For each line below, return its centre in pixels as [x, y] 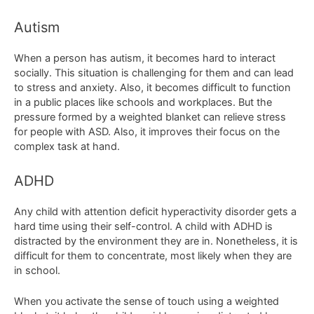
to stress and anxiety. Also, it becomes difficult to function [152, 88]
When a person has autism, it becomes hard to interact [145, 59]
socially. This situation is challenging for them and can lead [154, 73]
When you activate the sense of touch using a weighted [146, 302]
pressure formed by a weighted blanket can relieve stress [150, 117]
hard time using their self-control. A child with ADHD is [143, 226]
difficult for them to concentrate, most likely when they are [153, 255]
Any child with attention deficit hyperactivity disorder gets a [155, 211]
